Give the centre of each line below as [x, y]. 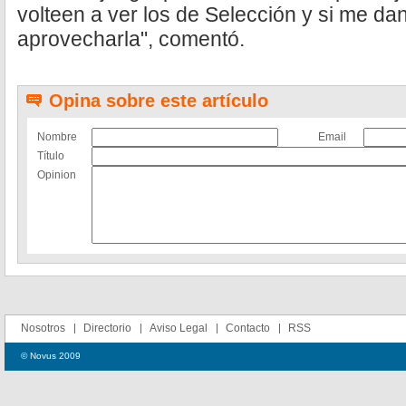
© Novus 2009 [51, 356]
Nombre [57, 137]
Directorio [107, 328]
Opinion [57, 175]
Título [51, 156]
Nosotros [43, 328]
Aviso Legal [179, 328]
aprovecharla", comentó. [131, 39]
